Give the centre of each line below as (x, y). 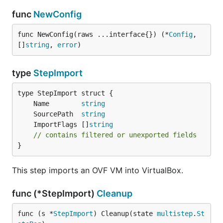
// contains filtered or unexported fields (115, 135)
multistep (175, 214)
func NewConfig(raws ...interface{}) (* (93, 34)
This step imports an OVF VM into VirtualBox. (98, 170)
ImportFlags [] (61, 124)
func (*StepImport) (54, 193)
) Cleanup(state (125, 214)
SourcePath (57, 114)
